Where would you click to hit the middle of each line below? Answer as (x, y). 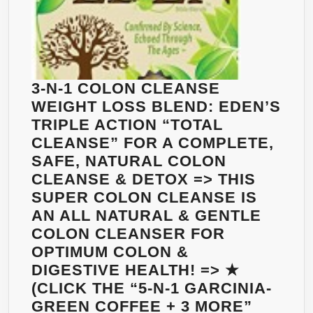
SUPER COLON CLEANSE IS (144, 198)
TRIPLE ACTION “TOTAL (127, 125)
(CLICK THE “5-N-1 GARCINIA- (152, 289)
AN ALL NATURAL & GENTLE (146, 216)
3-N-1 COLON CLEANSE (126, 89)
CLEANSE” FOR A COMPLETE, (153, 143)
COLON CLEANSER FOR (128, 234)
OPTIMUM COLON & (110, 252)
